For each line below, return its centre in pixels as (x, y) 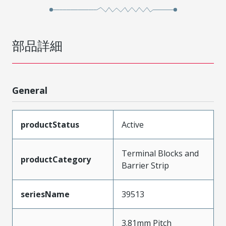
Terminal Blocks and (160, 153)
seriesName (45, 194)
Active (133, 124)
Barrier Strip (145, 165)
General (30, 90)
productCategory (56, 159)
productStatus (50, 124)
